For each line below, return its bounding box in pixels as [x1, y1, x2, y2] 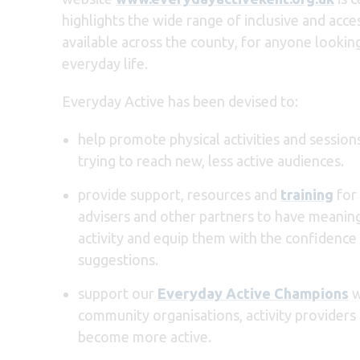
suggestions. [78, 251, 162, 268]
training [280, 186, 333, 202]
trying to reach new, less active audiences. [78, 152, 347, 169]
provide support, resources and [78, 186, 280, 202]
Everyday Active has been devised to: [62, 92, 301, 109]
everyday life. [62, 55, 148, 72]
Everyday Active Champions [157, 284, 349, 301]
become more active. [78, 328, 213, 345]
